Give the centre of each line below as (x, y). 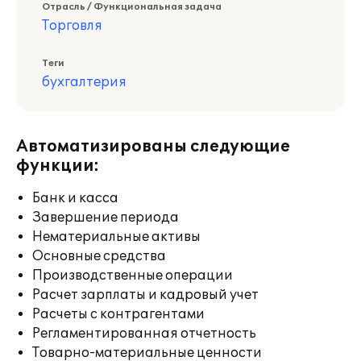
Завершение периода (106, 218)
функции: (58, 166)
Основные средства (99, 256)
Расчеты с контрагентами (118, 314)
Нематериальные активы (116, 237)
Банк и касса (75, 198)
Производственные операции (133, 276)
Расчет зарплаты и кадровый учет (145, 295)
